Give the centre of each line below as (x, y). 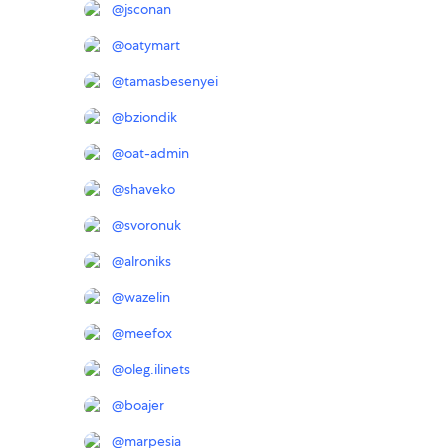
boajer (144, 405)
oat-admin (156, 153)
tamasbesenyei (171, 81)
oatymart (152, 45)
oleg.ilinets (157, 369)
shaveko (149, 189)
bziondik (150, 117)
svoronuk (152, 225)
